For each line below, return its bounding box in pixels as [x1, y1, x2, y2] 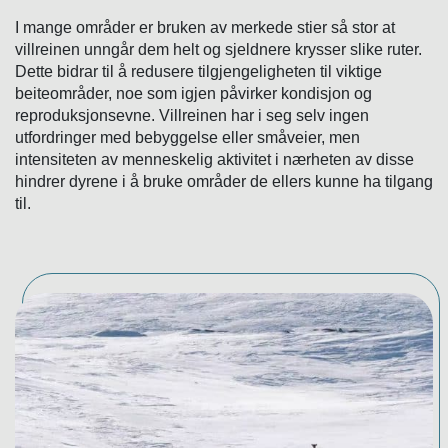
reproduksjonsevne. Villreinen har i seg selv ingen [15, 106, 369, 124]
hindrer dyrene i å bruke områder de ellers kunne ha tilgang [15, 172, 433, 190]
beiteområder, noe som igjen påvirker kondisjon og [15, 84, 372, 102]
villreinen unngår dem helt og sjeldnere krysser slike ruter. [15, 40, 422, 58]
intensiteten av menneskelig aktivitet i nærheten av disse [15, 150, 414, 168]
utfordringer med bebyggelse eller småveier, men [15, 128, 360, 146]
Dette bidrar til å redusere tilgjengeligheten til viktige [15, 62, 382, 80]
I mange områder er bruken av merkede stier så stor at [15, 18, 395, 36]
